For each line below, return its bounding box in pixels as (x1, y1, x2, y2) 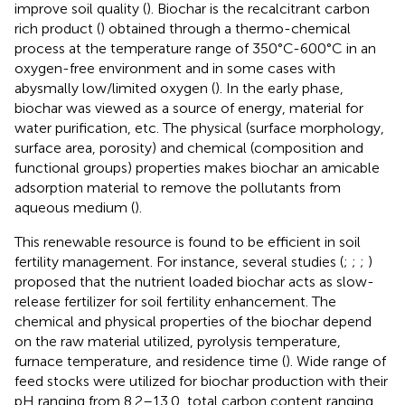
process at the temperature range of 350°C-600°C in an (14, 39, 376, 57)
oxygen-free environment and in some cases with (14, 59, 335, 77)
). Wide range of (286, 352, 386, 370)
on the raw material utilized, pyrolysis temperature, (14, 332, 341, 350)
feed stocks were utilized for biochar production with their (14, 372, 388, 390)
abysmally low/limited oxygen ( (14, 79, 215, 97)
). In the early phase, (215, 79, 344, 97)
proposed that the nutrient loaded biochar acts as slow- (14, 272, 374, 290)
